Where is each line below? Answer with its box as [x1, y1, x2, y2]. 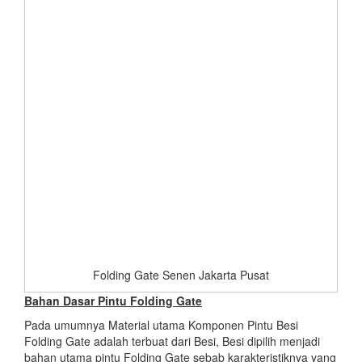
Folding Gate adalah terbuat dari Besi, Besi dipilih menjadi [24, 332, 320, 349]
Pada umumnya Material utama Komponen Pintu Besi [24, 316, 298, 333]
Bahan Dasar [24, 292, 95, 309]
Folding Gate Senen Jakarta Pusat [93, 266, 269, 283]
